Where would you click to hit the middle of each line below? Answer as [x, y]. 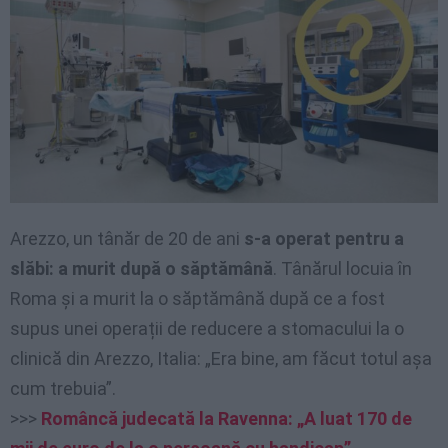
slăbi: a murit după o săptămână [141, 269]
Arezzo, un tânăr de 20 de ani [127, 239]
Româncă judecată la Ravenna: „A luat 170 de [226, 419]
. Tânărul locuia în [342, 269]
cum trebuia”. [63, 389]
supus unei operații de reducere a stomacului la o [207, 329]
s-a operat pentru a [324, 239]
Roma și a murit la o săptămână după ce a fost [197, 299]
